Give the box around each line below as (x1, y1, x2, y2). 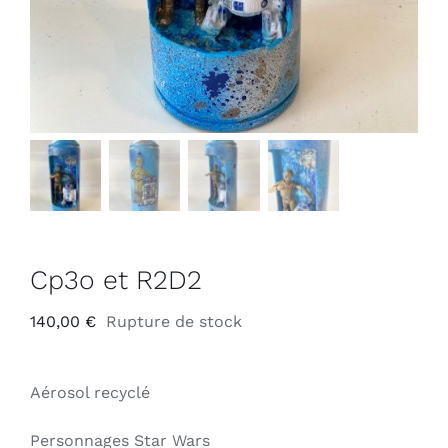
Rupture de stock (106, 311, 242, 331)
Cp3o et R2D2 (30, 263, 202, 295)
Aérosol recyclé (30, 382, 150, 402)
